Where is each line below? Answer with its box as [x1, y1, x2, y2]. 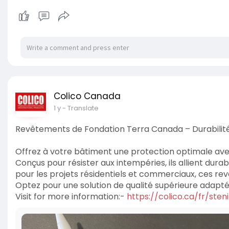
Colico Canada [54, 90, 121, 102]
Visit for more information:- [15, 191, 127, 202]
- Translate [62, 103, 99, 113]
